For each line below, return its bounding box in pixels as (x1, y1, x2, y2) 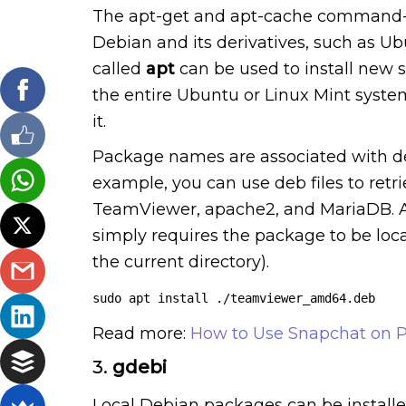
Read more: (92, 323, 190, 343)
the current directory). (92, 251, 269, 272)
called (92, 58, 146, 79)
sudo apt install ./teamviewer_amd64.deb (92, 290, 375, 305)
